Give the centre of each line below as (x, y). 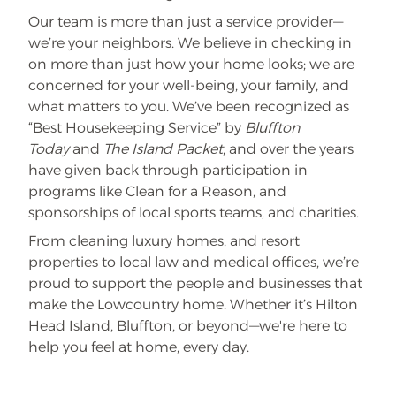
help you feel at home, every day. (139, 347)
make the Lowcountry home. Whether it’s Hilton (193, 305)
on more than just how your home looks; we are (191, 64)
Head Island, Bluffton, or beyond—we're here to (188, 326)
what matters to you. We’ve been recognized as (189, 107)
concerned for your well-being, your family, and (189, 85)
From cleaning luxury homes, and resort (164, 241)
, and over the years (288, 149)
